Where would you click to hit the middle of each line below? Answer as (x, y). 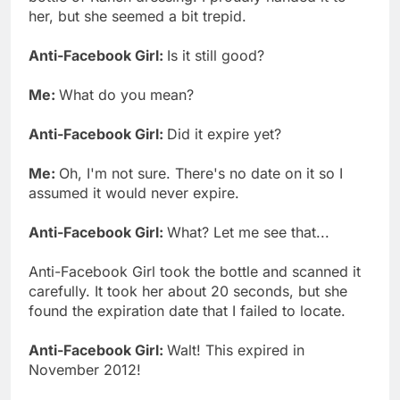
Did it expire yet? (224, 133)
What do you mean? (126, 94)
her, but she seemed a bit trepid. (137, 16)
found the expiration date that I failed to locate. (187, 310)
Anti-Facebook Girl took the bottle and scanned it (195, 271)
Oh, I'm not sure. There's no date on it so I (201, 173)
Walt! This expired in (236, 350)
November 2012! (85, 369)
